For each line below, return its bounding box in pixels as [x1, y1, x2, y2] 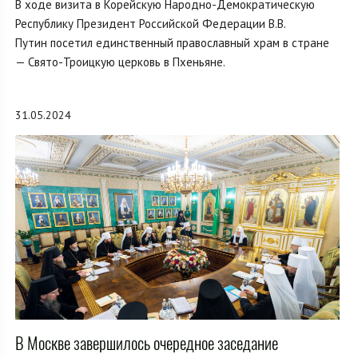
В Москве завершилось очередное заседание [15, 332, 278, 356]
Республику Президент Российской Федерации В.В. [15, 16, 285, 32]
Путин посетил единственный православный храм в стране [15, 35, 329, 51]
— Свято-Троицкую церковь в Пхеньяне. [15, 54, 225, 70]
